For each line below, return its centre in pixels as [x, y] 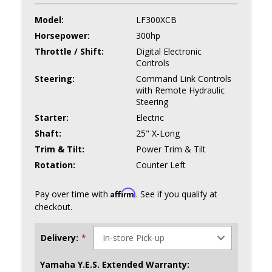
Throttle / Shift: [69, 51]
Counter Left [161, 165]
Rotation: [55, 165]
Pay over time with [72, 194]
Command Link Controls [183, 78]
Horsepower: [62, 35]
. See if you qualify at [176, 194]
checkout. [53, 206]
